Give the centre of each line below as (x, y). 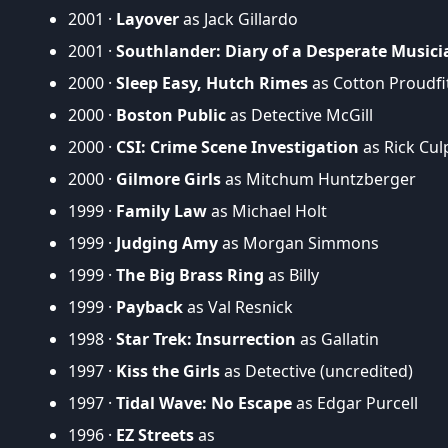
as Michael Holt (267, 210)
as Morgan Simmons (298, 242)
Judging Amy (167, 242)
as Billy (291, 274)
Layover (147, 18)
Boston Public (171, 114)
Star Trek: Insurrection (206, 338)
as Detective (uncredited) (316, 370)
